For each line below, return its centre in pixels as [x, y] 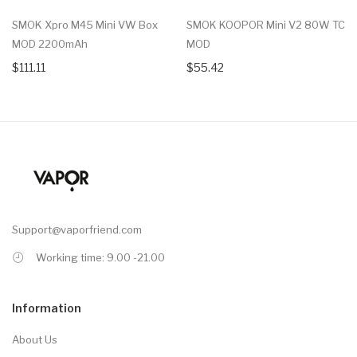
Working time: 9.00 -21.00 [100, 258]
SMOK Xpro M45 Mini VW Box [85, 25]
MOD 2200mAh [50, 44]
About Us [35, 340]
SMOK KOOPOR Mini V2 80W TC [266, 25]
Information [47, 308]
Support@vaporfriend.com [77, 230]
